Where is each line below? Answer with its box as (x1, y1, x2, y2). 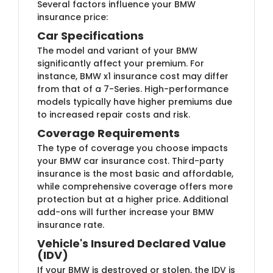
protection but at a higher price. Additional (37, 193, 229, 205)
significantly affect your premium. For (37, 57, 204, 69)
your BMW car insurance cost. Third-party (37, 154, 224, 167)
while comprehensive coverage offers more (37, 180, 233, 193)
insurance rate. (37, 218, 104, 231)
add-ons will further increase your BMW (37, 205, 214, 218)
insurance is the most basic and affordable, (37, 167, 233, 180)
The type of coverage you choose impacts (37, 141, 228, 154)
